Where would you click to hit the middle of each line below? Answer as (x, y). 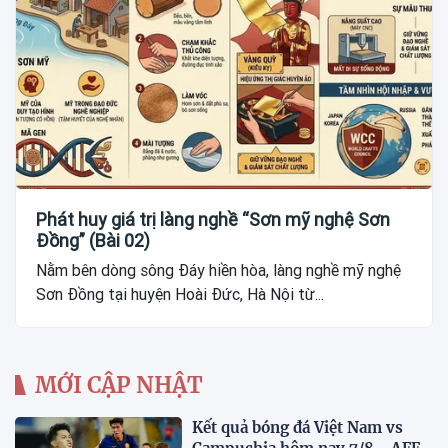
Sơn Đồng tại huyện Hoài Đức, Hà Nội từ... (180, 294)
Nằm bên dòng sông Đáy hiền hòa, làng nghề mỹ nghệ (218, 270)
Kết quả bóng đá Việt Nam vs (298, 427)
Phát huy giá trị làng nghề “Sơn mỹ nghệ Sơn (213, 219)
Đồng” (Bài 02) (93, 240)
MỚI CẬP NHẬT (119, 384)
